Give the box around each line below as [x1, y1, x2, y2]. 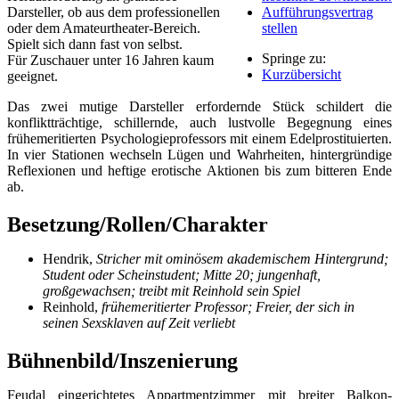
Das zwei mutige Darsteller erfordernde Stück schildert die [7, 98, 392, 114]
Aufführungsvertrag [262, 4, 373, 20]
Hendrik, [43, 250, 96, 266]
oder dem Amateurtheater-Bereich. [7, 20, 200, 36]
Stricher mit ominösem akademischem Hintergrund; [96, 250, 388, 266]
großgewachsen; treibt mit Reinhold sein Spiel [43, 282, 300, 298]
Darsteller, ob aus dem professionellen [7, 4, 220, 20]
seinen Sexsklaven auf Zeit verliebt [43, 314, 235, 330]
